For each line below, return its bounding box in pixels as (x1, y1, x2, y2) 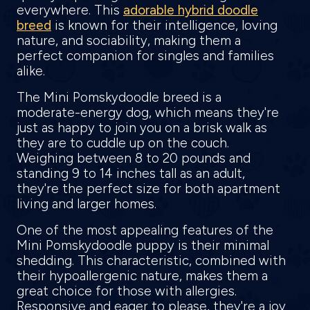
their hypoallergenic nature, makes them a (17, 268, 268, 284)
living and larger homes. (17, 196, 160, 212)
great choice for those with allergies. (17, 283, 237, 300)
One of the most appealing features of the (17, 222, 273, 239)
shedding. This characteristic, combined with (17, 253, 286, 269)
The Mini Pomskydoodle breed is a (17, 89, 221, 106)
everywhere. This (17, 2, 123, 19)
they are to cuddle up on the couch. (17, 135, 229, 152)
